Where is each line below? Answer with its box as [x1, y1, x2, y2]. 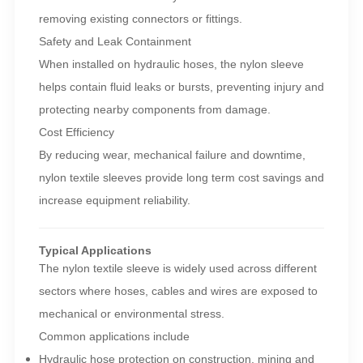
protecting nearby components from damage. [38, 103, 271, 117]
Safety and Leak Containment [38, 35, 191, 49]
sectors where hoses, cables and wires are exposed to [38, 284, 318, 298]
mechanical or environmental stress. [38, 307, 224, 321]
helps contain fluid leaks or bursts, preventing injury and [38, 80, 324, 94]
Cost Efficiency [38, 126, 114, 139]
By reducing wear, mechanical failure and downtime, [38, 148, 305, 162]
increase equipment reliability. [38, 194, 190, 207]
